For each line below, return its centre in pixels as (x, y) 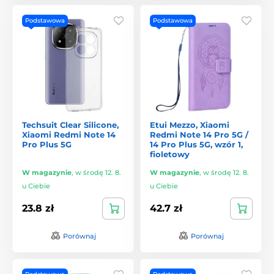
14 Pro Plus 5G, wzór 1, (196, 144)
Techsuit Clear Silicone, (70, 124)
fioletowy (170, 154)
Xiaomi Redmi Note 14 (69, 134)
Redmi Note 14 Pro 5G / (199, 134)
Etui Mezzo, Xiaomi (190, 124)
